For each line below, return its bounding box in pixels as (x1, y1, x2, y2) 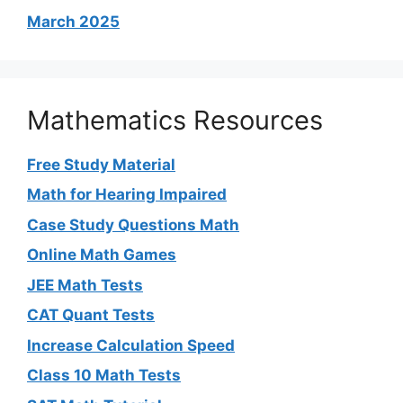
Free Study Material (27, 155, 175, 174)
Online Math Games (27, 246, 176, 264)
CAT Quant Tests (27, 306, 155, 325)
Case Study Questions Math (27, 215, 239, 234)
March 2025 (27, 12, 120, 31)
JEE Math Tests (27, 275, 143, 294)
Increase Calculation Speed (27, 336, 235, 354)
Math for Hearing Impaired (27, 185, 227, 204)
